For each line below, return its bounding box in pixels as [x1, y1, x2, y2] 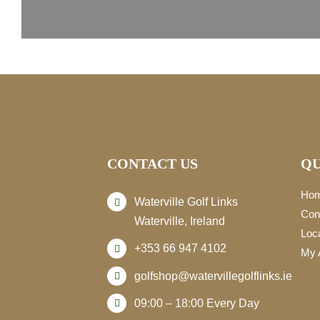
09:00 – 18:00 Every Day [134, 296, 260, 309]
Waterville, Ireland [134, 215, 226, 228]
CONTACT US [106, 156, 198, 172]
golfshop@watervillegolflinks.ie [134, 269, 293, 282]
